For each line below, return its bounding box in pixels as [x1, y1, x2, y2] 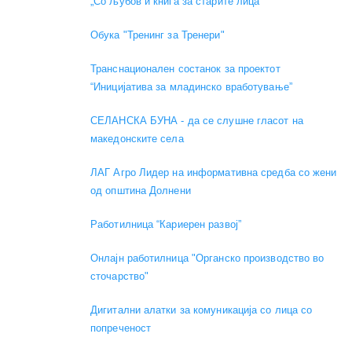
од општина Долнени [90, 185, 191, 197]
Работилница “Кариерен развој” [90, 218, 241, 231]
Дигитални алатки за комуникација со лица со [90, 304, 313, 317]
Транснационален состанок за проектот [90, 63, 280, 75]
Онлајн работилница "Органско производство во [90, 252, 324, 265]
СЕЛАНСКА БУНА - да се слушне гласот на [90, 115, 303, 127]
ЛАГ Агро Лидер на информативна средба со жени [90, 167, 337, 179]
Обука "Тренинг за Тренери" [90, 29, 225, 42]
